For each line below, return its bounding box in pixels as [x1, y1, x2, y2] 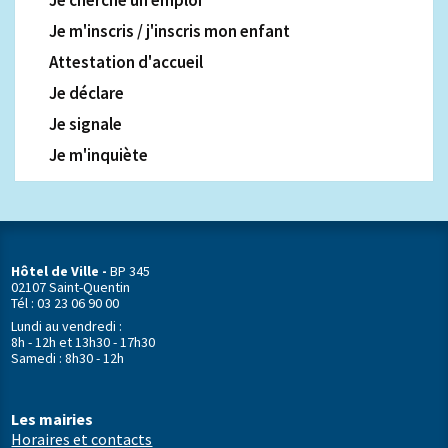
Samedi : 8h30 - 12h [11, 348, 125, 367]
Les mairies [11, 408, 94, 429]
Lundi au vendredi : [11, 316, 123, 335]
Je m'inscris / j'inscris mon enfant [48, 20, 290, 42]
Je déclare [48, 82, 124, 104]
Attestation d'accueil [48, 51, 203, 73]
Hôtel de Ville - [11, 261, 108, 280]
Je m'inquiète [48, 144, 148, 166]
